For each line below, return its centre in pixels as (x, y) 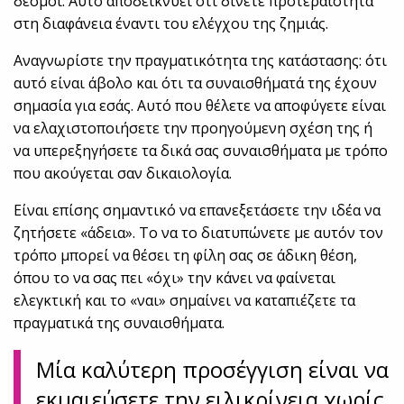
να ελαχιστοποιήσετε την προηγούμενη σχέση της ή (193, 129)
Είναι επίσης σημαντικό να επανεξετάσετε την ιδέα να (197, 211)
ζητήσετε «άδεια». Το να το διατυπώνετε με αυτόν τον (199, 233)
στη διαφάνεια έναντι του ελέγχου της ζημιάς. (171, 24)
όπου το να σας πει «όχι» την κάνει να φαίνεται (175, 278)
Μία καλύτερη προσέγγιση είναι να (213, 370)
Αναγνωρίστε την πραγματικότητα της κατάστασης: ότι (201, 61)
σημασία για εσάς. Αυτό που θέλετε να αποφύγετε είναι (200, 106)
